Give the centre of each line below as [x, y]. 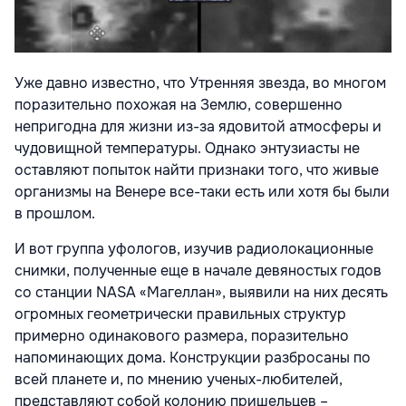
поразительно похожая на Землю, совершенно [179, 105]
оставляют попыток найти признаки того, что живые [197, 170]
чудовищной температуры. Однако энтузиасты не [187, 149]
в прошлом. [57, 214]
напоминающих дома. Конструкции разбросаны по [193, 358]
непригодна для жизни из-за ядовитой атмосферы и [198, 127]
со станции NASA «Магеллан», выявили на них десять [201, 293]
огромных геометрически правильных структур [180, 314]
